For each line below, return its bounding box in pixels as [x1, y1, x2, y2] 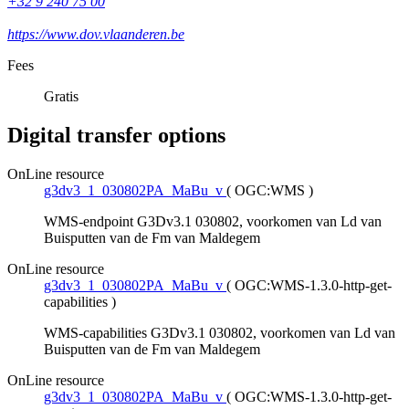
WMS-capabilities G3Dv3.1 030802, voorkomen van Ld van [44, 325, 395, 341]
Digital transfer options [7, 123, 225, 148]
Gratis [44, 89, 79, 105]
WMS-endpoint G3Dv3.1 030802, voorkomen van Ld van [44, 214, 382, 230]
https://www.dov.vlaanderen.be [7, 26, 184, 43]
